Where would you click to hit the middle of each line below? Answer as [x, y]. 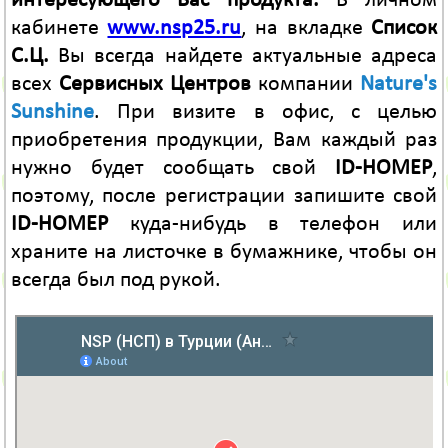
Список [404, 29]
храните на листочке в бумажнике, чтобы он [224, 253]
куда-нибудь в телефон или [272, 225]
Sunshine [52, 113]
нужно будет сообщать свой [173, 169]
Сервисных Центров [155, 85]
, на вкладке [306, 29]
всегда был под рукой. [115, 281]
